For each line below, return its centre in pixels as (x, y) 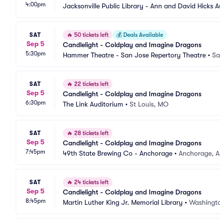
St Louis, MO (149, 104)
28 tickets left (91, 133)
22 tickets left (91, 84)
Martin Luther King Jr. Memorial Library (123, 202)
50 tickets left (91, 35)
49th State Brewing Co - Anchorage (118, 153)
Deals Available (142, 35)
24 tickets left (91, 182)
